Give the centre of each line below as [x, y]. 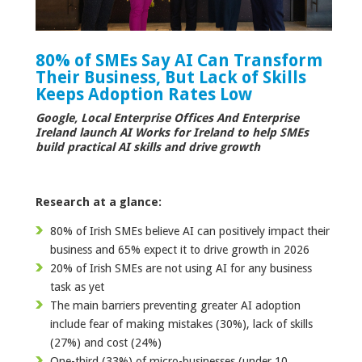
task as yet [79, 286]
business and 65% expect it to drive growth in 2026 [180, 249]
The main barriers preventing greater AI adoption [175, 305]
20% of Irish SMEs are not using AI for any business [181, 268]
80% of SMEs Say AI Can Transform [179, 61]
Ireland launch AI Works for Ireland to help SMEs [172, 132]
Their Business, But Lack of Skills [171, 78]
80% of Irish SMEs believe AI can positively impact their [190, 231]
